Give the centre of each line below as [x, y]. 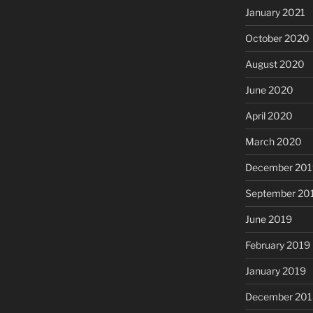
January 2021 [275, 12]
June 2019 [268, 219]
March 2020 [273, 141]
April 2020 [269, 115]
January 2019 [275, 270]
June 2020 [269, 89]
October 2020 [277, 38]
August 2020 [275, 64]
